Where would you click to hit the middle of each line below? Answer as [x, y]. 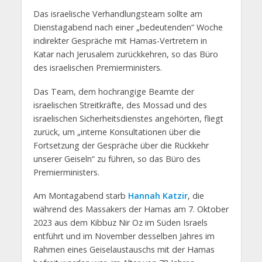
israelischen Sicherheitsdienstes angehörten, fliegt [128, 118]
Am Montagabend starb [80, 196]
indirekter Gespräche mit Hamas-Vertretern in [120, 40]
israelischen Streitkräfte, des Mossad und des [120, 105]
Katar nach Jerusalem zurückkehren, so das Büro [125, 54]
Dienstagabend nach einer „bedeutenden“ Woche [128, 27]
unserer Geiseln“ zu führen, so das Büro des [117, 158]
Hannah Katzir [158, 196]
